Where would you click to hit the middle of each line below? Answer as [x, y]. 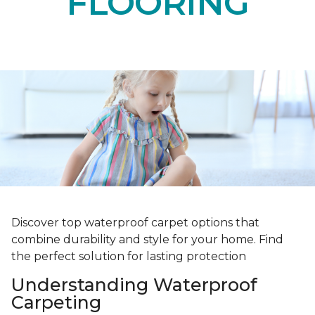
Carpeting [56, 303]
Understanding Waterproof [134, 285]
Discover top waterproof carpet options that [135, 223]
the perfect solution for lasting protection [129, 257]
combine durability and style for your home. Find [147, 240]
